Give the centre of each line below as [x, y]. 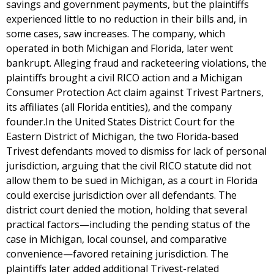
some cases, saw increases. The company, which [116, 34]
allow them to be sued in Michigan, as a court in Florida [132, 180]
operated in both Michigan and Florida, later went [120, 48]
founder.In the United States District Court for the [120, 122]
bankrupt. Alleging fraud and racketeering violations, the [136, 63]
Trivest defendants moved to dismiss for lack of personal [136, 151]
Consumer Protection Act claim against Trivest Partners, [135, 92]
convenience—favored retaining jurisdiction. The [117, 254]
